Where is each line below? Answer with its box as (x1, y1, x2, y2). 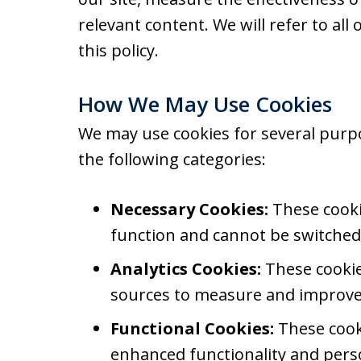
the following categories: (78, 148, 266, 170)
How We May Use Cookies (78, 89, 332, 118)
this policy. (78, 39, 159, 61)
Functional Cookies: (110, 317, 278, 339)
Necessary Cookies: (110, 198, 268, 220)
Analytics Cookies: (110, 258, 265, 280)
